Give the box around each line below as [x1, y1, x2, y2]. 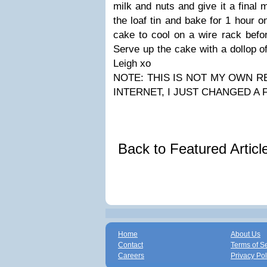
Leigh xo [113, 58, 151, 69]
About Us [231, 230, 260, 238]
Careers [118, 252, 144, 260]
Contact [118, 241, 143, 249]
